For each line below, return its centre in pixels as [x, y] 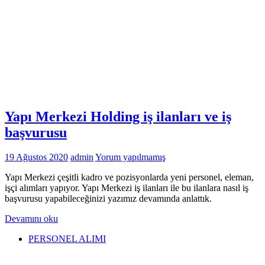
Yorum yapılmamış [130, 157]
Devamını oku [31, 219]
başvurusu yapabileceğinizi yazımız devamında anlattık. [108, 199]
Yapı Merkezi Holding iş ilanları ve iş [118, 116]
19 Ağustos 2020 [36, 157]
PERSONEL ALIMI [67, 239]
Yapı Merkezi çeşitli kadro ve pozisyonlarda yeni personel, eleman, [129, 177]
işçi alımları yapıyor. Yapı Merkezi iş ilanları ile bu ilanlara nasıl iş [127, 188]
